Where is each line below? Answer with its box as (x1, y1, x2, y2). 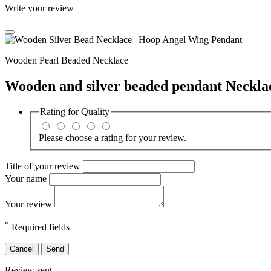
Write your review (5, 2, 74, 13)
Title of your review (5, 161, 83, 172)
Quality (81, 106, 109, 117)
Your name (5, 174, 49, 184)
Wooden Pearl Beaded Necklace (5, 54, 128, 65)
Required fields (9, 222, 70, 233)
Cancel (10, 244, 34, 254)
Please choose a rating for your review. (39, 132, 186, 143)
